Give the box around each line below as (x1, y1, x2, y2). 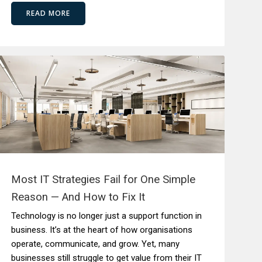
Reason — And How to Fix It (11, 191, 146, 204)
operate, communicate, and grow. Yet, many (11, 239, 180, 249)
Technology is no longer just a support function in (11, 211, 202, 221)
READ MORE (26, 8, 71, 18)
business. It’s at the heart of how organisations (11, 225, 193, 235)
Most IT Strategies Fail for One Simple (11, 173, 196, 186)
